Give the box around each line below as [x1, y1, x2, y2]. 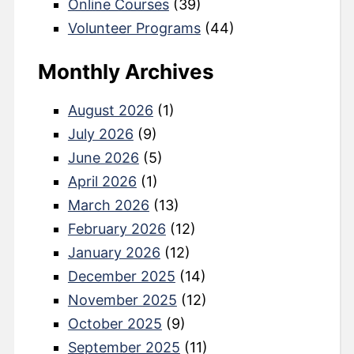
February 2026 [67, 220, 166, 237]
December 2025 [67, 267, 175, 284]
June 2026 [67, 149, 139, 166]
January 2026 [67, 243, 160, 261]
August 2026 [67, 101, 153, 119]
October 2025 [67, 314, 162, 332]
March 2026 [67, 196, 149, 213]
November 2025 [67, 291, 177, 308]
